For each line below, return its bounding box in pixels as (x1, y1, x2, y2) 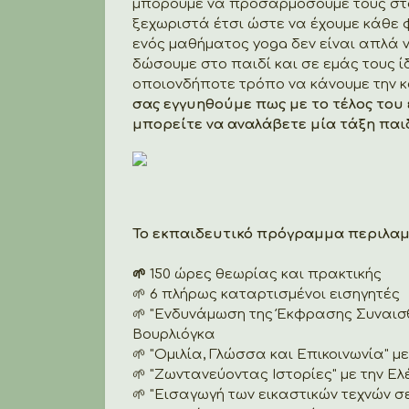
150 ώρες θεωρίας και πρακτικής (150, 266, 382, 282)
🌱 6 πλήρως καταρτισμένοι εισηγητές (132, 286, 400, 302)
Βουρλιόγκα (132, 326, 215, 342)
